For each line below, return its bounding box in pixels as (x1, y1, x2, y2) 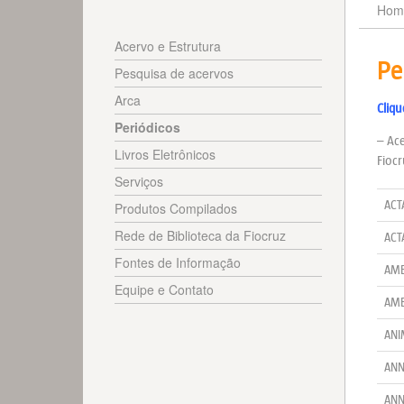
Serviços (115, 171, 163, 190)
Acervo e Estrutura (115, 36, 221, 55)
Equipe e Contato (115, 280, 214, 298)
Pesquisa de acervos (115, 63, 234, 82)
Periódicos (115, 117, 180, 136)
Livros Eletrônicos (115, 144, 216, 163)
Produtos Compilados (115, 198, 237, 217)
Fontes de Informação (115, 252, 241, 271)
